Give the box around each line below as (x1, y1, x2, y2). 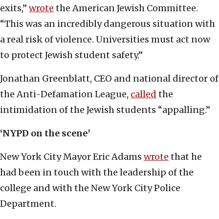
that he (169, 151, 202, 163)
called (131, 88, 156, 100)
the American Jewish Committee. (54, 2, 198, 14)
